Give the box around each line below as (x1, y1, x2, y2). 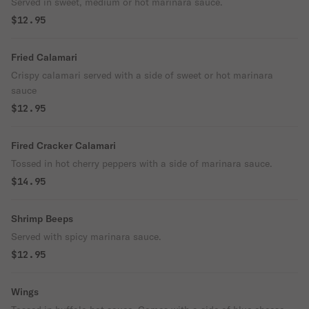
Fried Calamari (11, 51, 77, 63)
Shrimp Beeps (11, 212, 73, 225)
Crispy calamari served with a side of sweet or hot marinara (11, 69, 273, 81)
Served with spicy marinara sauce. (11, 230, 161, 243)
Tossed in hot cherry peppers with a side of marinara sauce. (11, 157, 272, 170)
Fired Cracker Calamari (11, 139, 116, 152)
